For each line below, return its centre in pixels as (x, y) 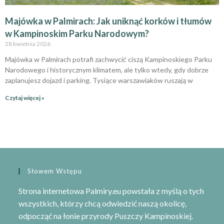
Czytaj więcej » (25, 97)
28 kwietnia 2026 (28, 43)
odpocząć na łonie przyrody (67, 215)
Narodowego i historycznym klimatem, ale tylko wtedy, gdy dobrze (107, 69)
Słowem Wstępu (55, 171)
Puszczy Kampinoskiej (153, 215)
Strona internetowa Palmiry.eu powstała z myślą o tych (111, 190)
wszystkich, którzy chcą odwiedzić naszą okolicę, (103, 203)
